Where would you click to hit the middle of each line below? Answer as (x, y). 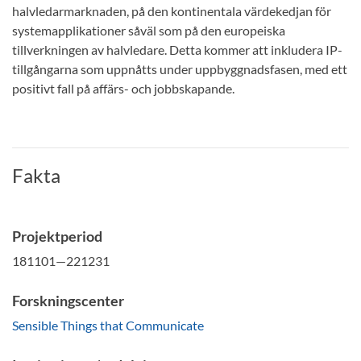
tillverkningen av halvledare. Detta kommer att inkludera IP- (177, 49)
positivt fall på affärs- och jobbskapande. (123, 88)
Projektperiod (57, 236)
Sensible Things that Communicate (108, 325)
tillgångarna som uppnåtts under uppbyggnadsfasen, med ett (180, 68)
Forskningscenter (68, 300)
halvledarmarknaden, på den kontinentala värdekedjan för (172, 10)
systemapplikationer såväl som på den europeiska (149, 30)
